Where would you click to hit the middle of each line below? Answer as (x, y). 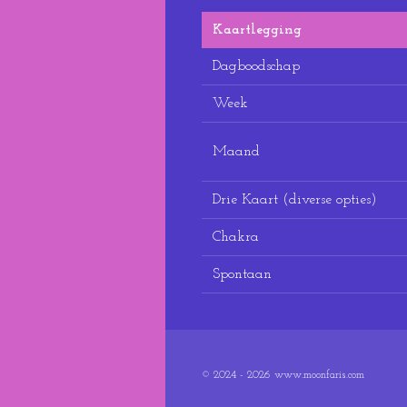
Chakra (236, 237)
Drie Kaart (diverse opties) (295, 199)
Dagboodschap (256, 66)
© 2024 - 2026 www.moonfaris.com (283, 375)
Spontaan (242, 274)
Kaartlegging (257, 30)
